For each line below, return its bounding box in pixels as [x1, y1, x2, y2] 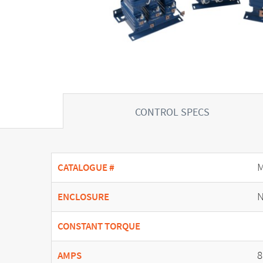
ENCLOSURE [58, 190, 109, 204]
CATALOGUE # [58, 160, 114, 174]
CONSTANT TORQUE [58, 219, 140, 233]
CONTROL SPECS [135, 104, 210, 119]
